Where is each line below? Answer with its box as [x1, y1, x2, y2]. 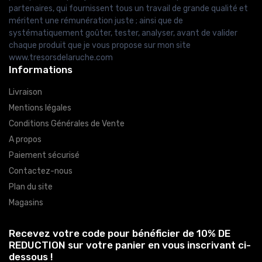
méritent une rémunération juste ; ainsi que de [9, 16, 183, 26]
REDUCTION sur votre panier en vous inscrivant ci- [9, 239, 251, 251]
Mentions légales [9, 103, 71, 113]
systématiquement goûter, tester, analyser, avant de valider [9, 28, 237, 39]
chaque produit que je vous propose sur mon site [9, 40, 191, 51]
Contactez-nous [9, 166, 73, 177]
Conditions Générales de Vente [9, 119, 125, 129]
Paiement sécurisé [9, 150, 80, 161]
